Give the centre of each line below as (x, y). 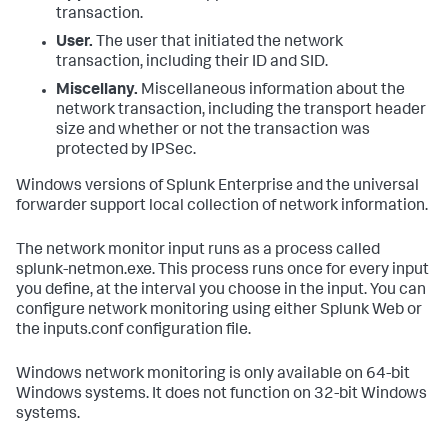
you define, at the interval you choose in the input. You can (221, 291)
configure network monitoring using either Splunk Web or (219, 311)
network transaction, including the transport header (241, 111)
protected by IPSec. (126, 151)
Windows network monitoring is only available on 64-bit (213, 375)
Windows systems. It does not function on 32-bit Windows (221, 395)
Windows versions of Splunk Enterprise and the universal (217, 187)
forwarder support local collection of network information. (222, 207)
